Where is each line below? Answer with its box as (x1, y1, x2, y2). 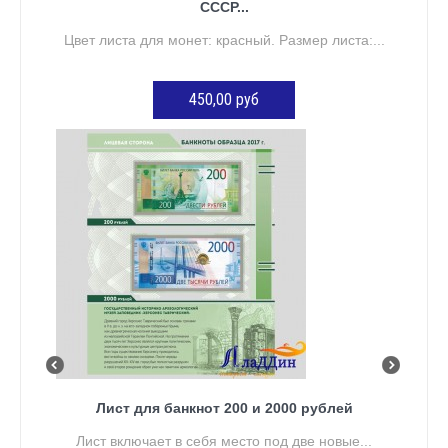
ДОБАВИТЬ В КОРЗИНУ (166, 130, 298, 147)
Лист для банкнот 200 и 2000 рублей (95, 399, 353, 416)
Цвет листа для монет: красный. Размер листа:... (63, 31, 385, 48)
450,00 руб (189, 89, 259, 109)
